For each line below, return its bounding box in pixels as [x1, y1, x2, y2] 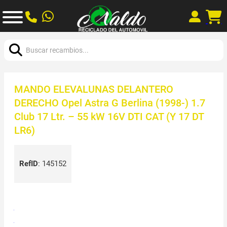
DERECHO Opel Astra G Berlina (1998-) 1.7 [14, 96, 205, 109]
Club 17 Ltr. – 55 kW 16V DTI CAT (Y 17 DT [14, 110, 204, 123]
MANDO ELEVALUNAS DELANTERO [14, 83, 173, 95]
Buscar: [3, 33, 29, 43]
